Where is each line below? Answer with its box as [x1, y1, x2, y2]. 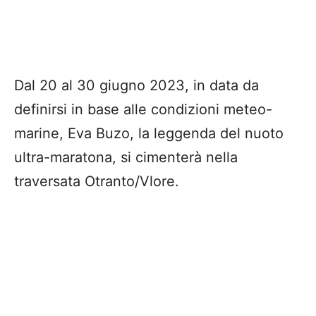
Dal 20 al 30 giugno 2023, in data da [14, 77, 259, 95]
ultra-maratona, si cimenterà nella [14, 149, 238, 166]
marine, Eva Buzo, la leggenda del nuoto [14, 125, 284, 142]
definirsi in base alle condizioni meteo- [14, 101, 272, 119]
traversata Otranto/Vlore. [14, 173, 179, 190]
